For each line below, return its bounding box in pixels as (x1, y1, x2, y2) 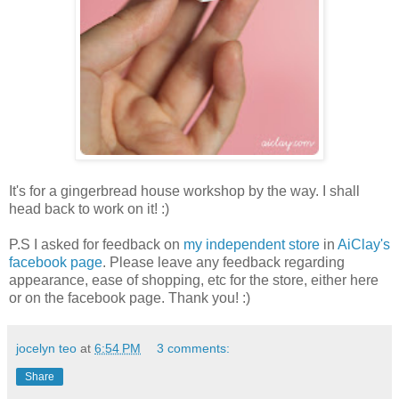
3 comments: (157, 341, 231, 356)
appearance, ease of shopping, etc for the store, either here (9, 273, 379, 289)
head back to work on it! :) (9, 201, 169, 217)
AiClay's (338, 237, 390, 253)
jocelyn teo (16, 341, 77, 356)
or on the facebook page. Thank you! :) (9, 290, 250, 306)
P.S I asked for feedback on (9, 237, 183, 253)
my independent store (183, 237, 320, 253)
